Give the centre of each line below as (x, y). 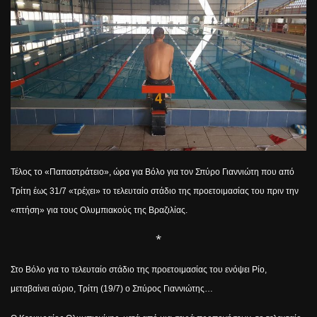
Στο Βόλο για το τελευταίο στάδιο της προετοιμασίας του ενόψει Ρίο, (139, 269)
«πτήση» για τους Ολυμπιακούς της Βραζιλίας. (99, 210)
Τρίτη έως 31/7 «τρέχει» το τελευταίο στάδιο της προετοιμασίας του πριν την (155, 191)
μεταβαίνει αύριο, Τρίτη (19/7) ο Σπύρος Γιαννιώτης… (112, 288)
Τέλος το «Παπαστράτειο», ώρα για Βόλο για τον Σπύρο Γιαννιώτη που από (152, 172)
